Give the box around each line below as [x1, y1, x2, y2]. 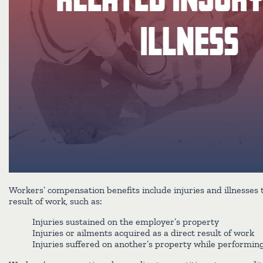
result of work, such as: [9, 195, 102, 207]
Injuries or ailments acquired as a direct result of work [32, 227, 254, 239]
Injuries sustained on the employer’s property [32, 216, 219, 228]
